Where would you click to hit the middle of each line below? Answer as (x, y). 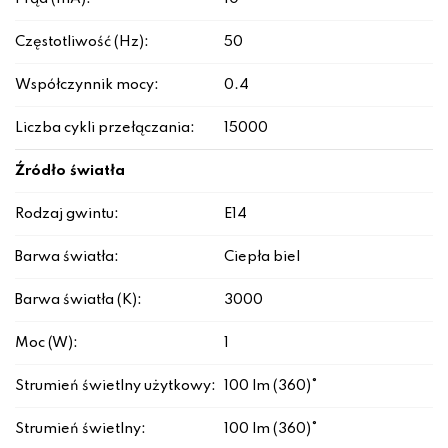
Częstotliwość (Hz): (82, 42)
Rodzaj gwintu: (67, 214)
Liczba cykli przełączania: (105, 128)
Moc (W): (46, 343)
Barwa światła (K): (78, 300)
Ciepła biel (262, 257)
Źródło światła (70, 171)
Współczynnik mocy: (87, 85)
